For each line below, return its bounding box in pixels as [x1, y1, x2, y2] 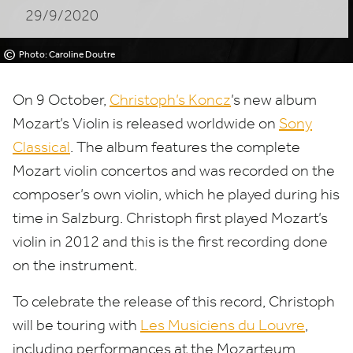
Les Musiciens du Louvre [140, 316, 305, 334]
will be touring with [13, 316, 140, 334]
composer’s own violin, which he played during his [13, 185, 340, 203]
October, [45, 91, 110, 109]
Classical [13, 138, 70, 156]
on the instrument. [13, 256, 137, 274]
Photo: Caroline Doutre [19, 48, 115, 61]
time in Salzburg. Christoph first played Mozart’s [13, 209, 328, 227]
